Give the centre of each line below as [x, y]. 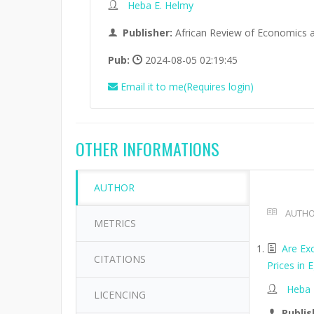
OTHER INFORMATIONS [148, 149]
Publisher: [148, 33]
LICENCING [120, 295]
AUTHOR [114, 187]
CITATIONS [120, 259]
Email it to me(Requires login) [187, 87]
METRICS [115, 223]
